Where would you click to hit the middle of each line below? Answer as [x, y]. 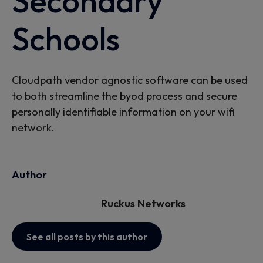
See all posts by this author [87, 237]
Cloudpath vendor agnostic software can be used [130, 80]
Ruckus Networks [143, 203]
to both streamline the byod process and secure [124, 96]
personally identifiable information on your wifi [123, 112]
